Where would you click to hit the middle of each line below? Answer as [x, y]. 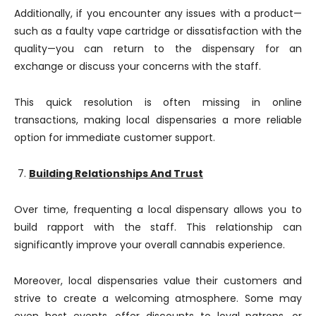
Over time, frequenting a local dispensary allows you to [158, 209]
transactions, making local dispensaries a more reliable [158, 120]
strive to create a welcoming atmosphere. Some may [158, 298]
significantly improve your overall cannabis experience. [150, 245]
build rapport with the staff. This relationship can [158, 227]
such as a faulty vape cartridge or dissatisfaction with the [158, 31]
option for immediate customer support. [115, 138]
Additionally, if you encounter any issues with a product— [158, 13]
